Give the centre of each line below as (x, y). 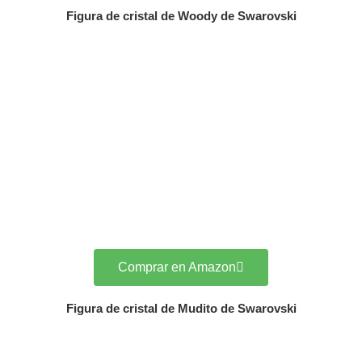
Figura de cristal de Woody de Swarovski (181, 16)
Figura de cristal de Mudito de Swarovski (181, 308)
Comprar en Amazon (177, 267)
